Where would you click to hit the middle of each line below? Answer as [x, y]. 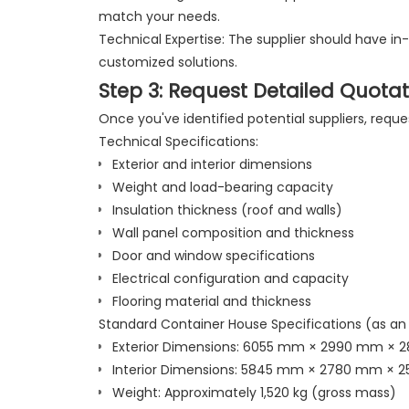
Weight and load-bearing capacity [222, 187]
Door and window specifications [213, 255]
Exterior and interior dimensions [212, 164]
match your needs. [159, 16]
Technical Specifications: [178, 141]
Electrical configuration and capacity [230, 278]
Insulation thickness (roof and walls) [227, 210]
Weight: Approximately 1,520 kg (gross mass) [254, 392]
